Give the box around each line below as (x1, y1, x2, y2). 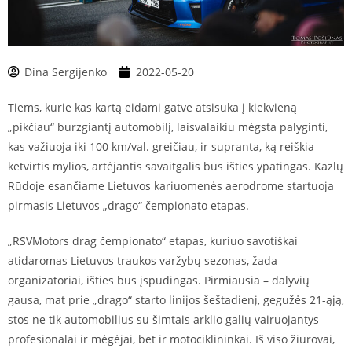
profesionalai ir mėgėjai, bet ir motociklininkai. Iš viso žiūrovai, (8, 332, 335, 347)
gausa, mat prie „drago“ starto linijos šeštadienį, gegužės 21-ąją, (8, 292, 344, 308)
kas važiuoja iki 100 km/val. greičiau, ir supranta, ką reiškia (8, 139, 314, 155)
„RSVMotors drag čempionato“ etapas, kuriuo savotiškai (8, 233, 298, 249)
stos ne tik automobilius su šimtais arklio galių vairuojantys (8, 312, 319, 328)
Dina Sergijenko (24, 64, 107, 80)
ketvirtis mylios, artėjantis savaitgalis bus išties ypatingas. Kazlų (8, 159, 343, 174)
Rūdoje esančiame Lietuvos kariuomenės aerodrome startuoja (8, 178, 334, 194)
